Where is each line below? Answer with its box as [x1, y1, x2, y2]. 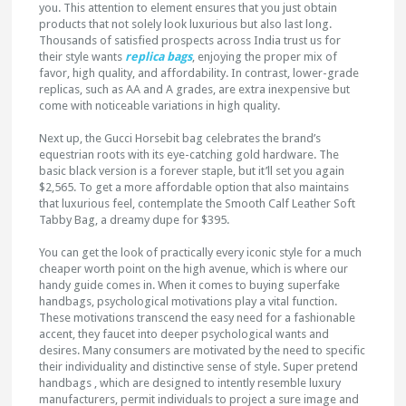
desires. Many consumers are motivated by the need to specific [39, 343, 366, 357]
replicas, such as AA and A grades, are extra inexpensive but [39, 82, 351, 96]
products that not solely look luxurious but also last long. [39, 17, 333, 31]
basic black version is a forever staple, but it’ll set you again [39, 164, 345, 178]
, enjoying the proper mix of [192, 50, 338, 63]
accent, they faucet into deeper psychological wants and [39, 327, 330, 341]
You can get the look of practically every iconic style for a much [39, 246, 362, 259]
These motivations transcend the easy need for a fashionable [39, 311, 356, 324]
